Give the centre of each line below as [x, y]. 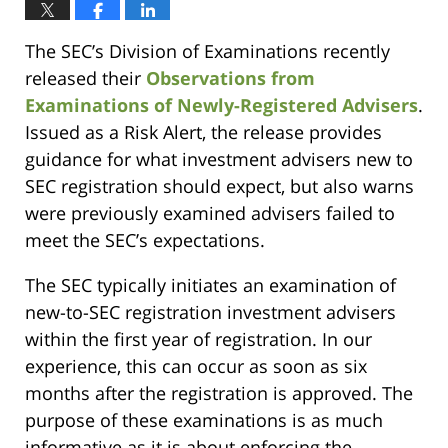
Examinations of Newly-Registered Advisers [221, 104]
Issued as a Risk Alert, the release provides [203, 131]
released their [85, 77]
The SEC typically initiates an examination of [210, 284]
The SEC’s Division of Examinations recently [207, 50]
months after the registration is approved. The [219, 392]
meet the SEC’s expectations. [145, 239]
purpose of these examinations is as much [204, 419]
